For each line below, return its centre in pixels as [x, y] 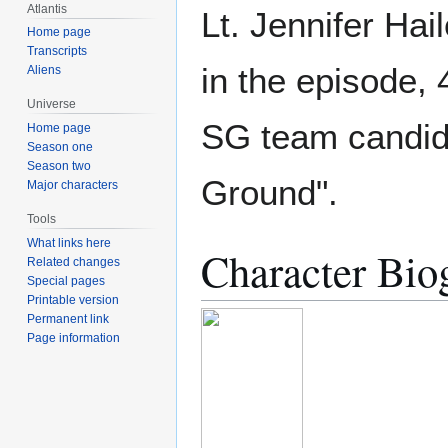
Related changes [74, 261]
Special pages [66, 280]
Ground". [269, 193]
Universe [52, 104]
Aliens [44, 70]
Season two [59, 166]
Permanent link [68, 318]
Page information [74, 337]
